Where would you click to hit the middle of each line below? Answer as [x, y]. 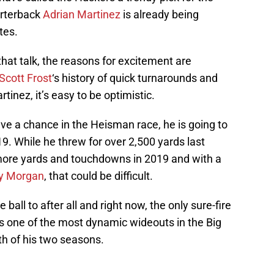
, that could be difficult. [98, 176]
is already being [160, 15]
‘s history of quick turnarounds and [135, 78]
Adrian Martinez [82, 15]
